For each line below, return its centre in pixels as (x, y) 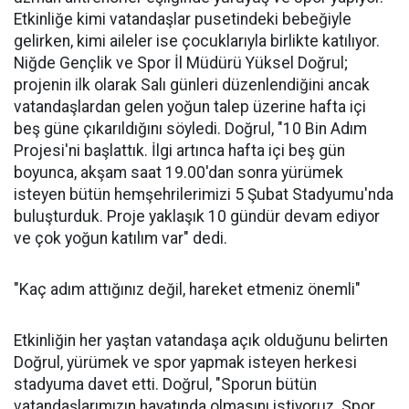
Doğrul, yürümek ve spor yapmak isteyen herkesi (185, 362)
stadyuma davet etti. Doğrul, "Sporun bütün (165, 384)
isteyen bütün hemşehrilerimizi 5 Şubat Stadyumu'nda (204, 194)
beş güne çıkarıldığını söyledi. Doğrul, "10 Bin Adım (190, 128)
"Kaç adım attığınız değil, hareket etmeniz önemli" (187, 289)
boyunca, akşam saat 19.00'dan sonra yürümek (178, 172)
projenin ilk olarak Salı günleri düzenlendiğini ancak (192, 84)
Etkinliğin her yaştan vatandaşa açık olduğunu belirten (201, 340)
